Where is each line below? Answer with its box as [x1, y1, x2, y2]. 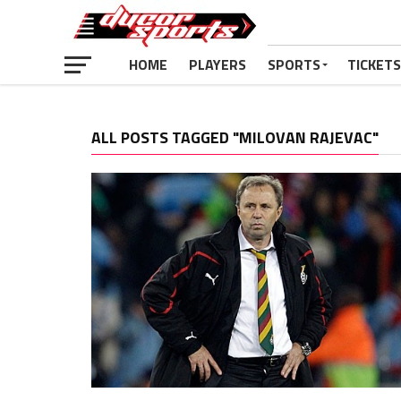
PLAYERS [189, 54, 246, 75]
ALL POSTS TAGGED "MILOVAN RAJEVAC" [91, 125, 379, 149]
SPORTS [268, 54, 320, 75]
